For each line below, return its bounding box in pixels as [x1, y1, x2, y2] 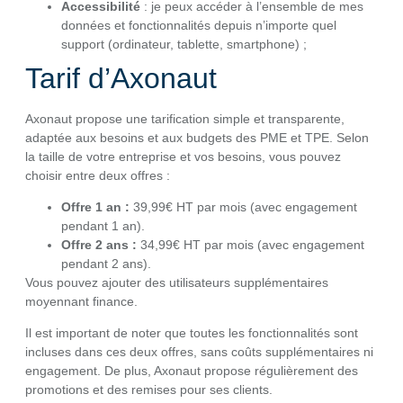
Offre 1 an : [61, 199, 130, 214]
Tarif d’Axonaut [25, 61, 217, 94]
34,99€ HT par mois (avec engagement [137, 237, 364, 252]
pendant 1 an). [61, 218, 145, 233]
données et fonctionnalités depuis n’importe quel [61, 17, 336, 32]
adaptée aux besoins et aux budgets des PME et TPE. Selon [25, 130, 369, 145]
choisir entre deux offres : [25, 167, 170, 183]
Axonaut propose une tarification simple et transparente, [25, 111, 345, 126]
